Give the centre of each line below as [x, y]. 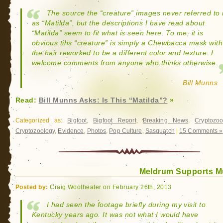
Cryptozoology [35, 131]
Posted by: [32, 187]
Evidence [71, 131]
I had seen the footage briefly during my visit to [126, 205]
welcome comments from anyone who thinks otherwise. [125, 63]
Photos [97, 131]
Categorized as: [41, 120]
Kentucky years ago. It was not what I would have [115, 215]
